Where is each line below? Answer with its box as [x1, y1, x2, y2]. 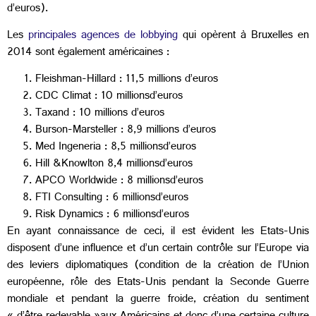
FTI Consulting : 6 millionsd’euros [35, 188, 188, 210]
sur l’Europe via [236, 238, 310, 261]
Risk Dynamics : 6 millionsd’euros [35, 205, 189, 227]
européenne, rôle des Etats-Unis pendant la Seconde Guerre [7, 272, 309, 295]
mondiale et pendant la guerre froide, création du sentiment [7, 289, 309, 312]
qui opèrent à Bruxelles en [178, 25, 309, 48]
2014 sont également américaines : [7, 42, 169, 65]
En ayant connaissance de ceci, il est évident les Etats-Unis [7, 221, 309, 244]
